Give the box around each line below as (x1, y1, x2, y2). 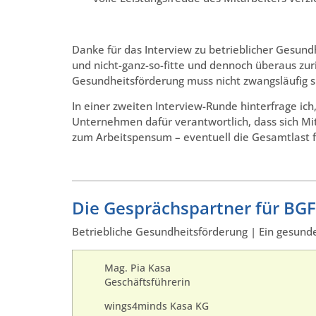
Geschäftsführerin (104, 275, 190, 288)
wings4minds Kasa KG (104, 300, 209, 313)
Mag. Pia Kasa (104, 261, 171, 274)
